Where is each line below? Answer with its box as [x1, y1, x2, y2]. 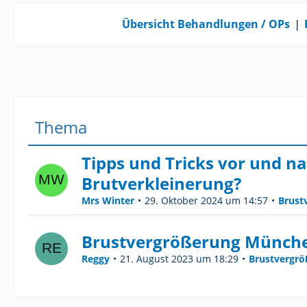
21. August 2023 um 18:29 [120, 251, 238, 265]
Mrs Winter [82, 193, 134, 207]
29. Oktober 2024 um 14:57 [145, 193, 268, 207]
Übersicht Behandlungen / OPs [121, 16, 290, 32]
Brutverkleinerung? [82, 171, 241, 195]
